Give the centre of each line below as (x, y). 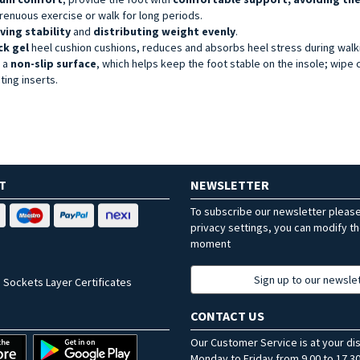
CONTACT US (227, 315)
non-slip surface (53, 63)
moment (211, 243)
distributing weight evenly (164, 31)
